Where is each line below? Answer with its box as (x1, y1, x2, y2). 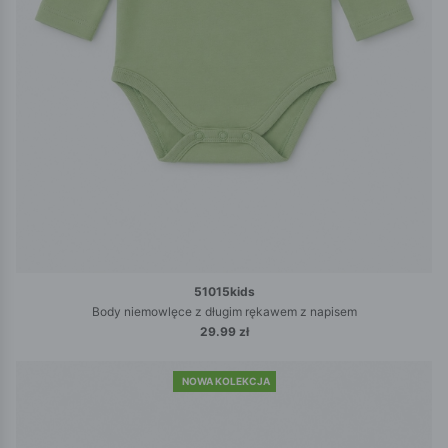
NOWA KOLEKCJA (181, 375, 270, 388)
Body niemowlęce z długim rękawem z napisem (91, 304, 357, 320)
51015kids (193, 284, 255, 300)
